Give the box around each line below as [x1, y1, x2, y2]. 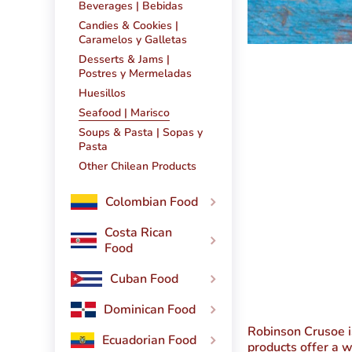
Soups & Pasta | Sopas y [79, 125, 203, 141]
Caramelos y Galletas [79, 32, 187, 48]
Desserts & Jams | [79, 52, 170, 68]
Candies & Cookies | [79, 18, 178, 34]
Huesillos [79, 86, 126, 101]
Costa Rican [104, 224, 172, 242]
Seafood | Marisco [79, 105, 170, 121]
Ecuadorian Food [102, 332, 196, 350]
